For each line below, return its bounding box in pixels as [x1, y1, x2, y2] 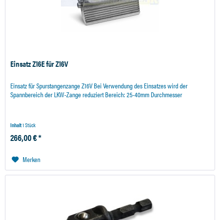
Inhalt [10, 121, 23, 129]
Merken [23, 154, 41, 164]
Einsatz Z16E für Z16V [10, 57, 69, 69]
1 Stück [23, 121, 36, 129]
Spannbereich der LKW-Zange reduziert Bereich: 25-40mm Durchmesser [10, 89, 183, 99]
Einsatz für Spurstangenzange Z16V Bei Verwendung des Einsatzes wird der [10, 80, 188, 90]
